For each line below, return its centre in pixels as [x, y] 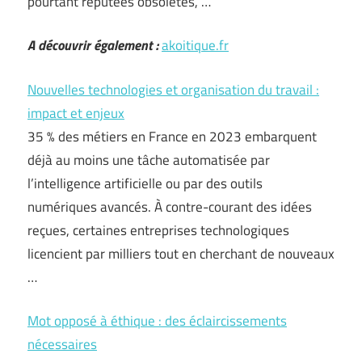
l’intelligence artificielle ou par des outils [145, 183]
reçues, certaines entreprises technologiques [158, 230]
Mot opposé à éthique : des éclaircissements [157, 321]
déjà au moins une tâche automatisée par [149, 160]
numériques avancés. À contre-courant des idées [170, 206]
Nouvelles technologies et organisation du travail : [173, 89]
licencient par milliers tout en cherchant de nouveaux [181, 253]
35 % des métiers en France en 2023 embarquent [172, 136]
